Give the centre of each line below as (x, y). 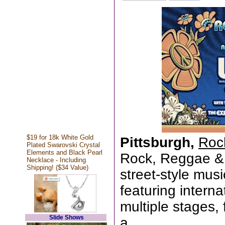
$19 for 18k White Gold (60, 137)
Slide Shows (67, 217)
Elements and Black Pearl (64, 152)
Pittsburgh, (159, 142)
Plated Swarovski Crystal (63, 145)
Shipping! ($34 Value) (57, 167)
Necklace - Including (56, 160)
